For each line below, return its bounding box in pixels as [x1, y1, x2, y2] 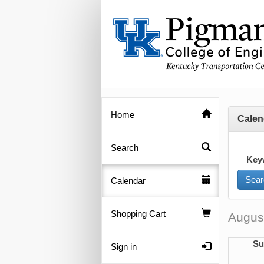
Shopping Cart [111, 209, 166, 219]
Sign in [111, 242, 137, 252]
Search [111, 143, 138, 153]
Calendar [111, 176, 146, 186]
